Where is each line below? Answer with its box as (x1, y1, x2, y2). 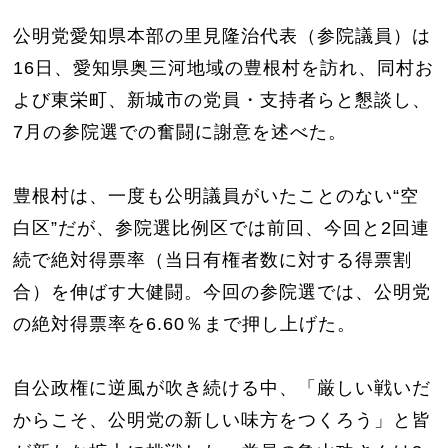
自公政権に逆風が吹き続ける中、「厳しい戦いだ (13, 377, 432, 398)
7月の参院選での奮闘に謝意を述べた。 (13, 121, 348, 142)
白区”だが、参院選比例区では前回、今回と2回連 (13, 217, 431, 238)
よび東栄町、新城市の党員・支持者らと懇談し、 (13, 89, 432, 110)
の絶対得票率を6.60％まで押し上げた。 (13, 313, 357, 334)
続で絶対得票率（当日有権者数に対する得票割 (13, 249, 413, 270)
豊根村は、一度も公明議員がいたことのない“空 (13, 185, 420, 206)
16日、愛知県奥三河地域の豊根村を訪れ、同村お (13, 57, 435, 78)
